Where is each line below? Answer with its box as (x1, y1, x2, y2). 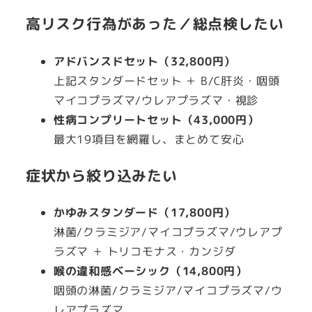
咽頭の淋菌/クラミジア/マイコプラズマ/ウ (53, 283, 283, 299)
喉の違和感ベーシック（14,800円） (53, 263, 247, 279)
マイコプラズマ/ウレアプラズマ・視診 (53, 93, 259, 109)
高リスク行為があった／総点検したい (25, 14, 284, 35)
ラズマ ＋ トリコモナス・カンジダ (53, 244, 236, 260)
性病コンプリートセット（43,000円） (53, 112, 259, 128)
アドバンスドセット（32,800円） (53, 54, 236, 70)
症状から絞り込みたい (25, 165, 178, 186)
